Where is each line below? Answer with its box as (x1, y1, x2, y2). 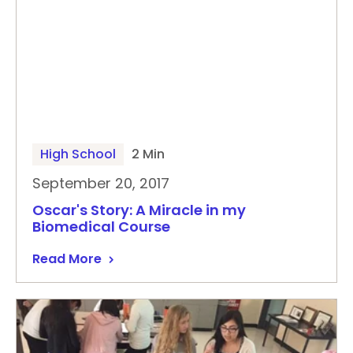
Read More (32, 250, 102, 268)
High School (40, 145, 116, 163)
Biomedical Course (32, 217, 170, 236)
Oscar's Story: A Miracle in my (32, 200, 246, 220)
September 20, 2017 (32, 173, 169, 193)
